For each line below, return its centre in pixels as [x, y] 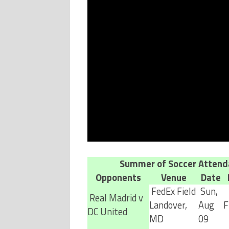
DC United [107, 212]
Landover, [168, 205]
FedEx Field [172, 191]
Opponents [118, 177]
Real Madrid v [115, 198]
